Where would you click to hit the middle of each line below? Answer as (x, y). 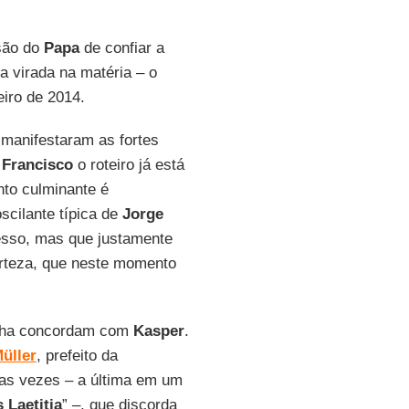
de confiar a (121, 48)
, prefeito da (77, 356)
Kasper (158, 331)
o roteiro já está (128, 165)
